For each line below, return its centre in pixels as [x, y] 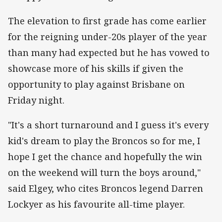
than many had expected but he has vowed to [109, 53]
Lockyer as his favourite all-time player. [98, 204]
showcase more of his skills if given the [96, 69]
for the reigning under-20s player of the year [108, 37]
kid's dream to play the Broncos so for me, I [104, 141]
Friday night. [36, 100]
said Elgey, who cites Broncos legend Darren [106, 189]
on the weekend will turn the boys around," [104, 173]
